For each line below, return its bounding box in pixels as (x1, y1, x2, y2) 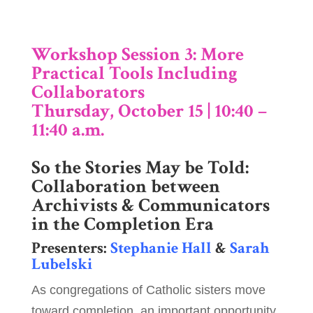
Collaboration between (31, 174, 220, 199)
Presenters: (31, 238, 110, 259)
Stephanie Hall (110, 238, 212, 259)
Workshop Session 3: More (31, 42, 244, 67)
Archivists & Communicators (31, 193, 270, 218)
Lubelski (31, 254, 92, 275)
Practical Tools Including (31, 61, 238, 86)
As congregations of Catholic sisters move (31, 283, 265, 298)
